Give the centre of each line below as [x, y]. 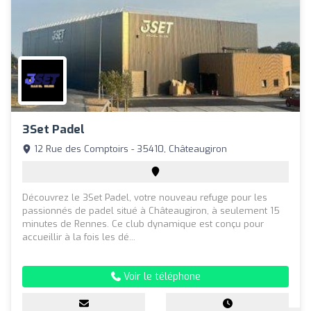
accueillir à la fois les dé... [79, 237]
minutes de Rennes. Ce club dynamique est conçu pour [143, 224]
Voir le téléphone [160, 277]
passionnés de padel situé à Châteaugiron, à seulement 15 [151, 211]
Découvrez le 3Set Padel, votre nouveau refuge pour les [145, 198]
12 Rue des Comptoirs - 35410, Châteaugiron [129, 149]
